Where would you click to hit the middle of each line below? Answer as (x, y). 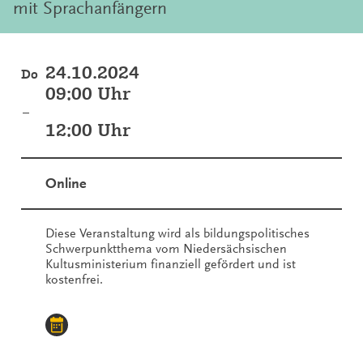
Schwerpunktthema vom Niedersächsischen (166, 248)
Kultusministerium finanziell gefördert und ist (171, 264)
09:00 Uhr (88, 93)
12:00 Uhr (88, 130)
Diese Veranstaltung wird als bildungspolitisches (177, 233)
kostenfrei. (74, 279)
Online (66, 183)
